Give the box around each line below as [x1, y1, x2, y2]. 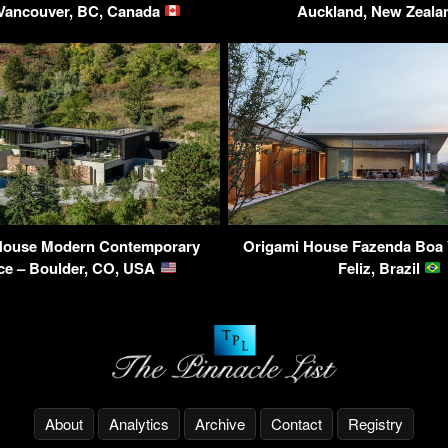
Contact [271, 413, 322, 435]
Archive [195, 413, 245, 435]
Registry [348, 413, 403, 435]
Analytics [109, 413, 169, 435]
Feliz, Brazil [337, 256, 424, 279]
